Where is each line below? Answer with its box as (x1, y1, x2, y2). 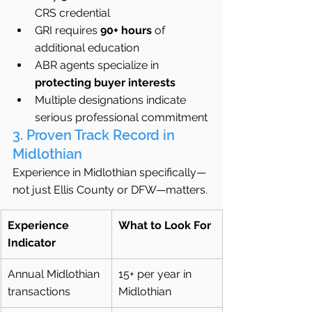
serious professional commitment (35, 111, 208, 125)
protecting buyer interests (35, 76, 175, 90)
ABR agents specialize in (35, 58, 162, 72)
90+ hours (100, 24, 152, 38)
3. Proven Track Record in (13, 127, 178, 144)
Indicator (8, 236, 56, 250)
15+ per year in (118, 267, 194, 281)
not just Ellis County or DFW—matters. (13, 183, 208, 197)
